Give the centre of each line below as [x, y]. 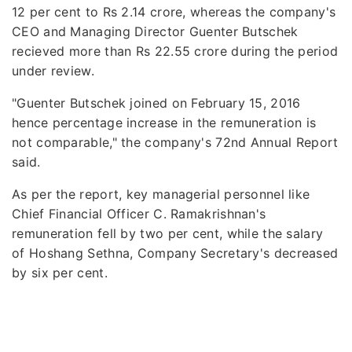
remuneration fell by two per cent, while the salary [168, 233]
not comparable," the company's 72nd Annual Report [175, 142]
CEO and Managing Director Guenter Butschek [155, 31]
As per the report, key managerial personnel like [161, 194]
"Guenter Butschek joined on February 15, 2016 [156, 103]
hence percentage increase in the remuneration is [164, 122]
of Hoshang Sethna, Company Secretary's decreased [175, 253]
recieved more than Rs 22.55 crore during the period [175, 51]
